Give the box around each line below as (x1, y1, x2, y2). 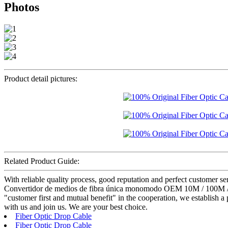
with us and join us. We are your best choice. (4, 202, 148, 211)
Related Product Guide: (4, 156, 79, 165)
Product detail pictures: (4, 74, 77, 83)
